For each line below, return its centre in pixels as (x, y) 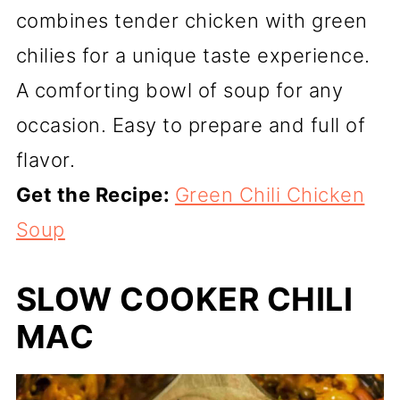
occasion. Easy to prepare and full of (191, 125)
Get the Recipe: (95, 195)
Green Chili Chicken (270, 195)
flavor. (46, 160)
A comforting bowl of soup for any (179, 91)
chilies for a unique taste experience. (193, 56)
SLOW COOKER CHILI (184, 300)
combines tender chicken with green (192, 21)
